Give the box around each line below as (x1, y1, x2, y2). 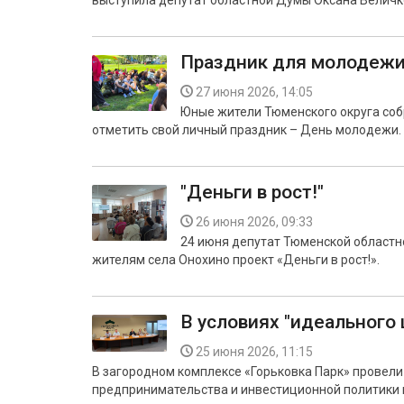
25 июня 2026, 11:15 (196, 344, 313, 359)
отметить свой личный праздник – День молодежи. (92, 123, 401, 137)
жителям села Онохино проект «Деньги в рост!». (92, 252, 380, 267)
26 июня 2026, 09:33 (196, 215, 313, 229)
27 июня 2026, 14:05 (196, 85, 313, 99)
